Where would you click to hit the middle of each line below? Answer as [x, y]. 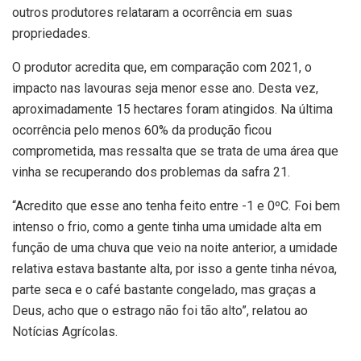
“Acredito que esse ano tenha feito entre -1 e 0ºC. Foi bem [176, 206]
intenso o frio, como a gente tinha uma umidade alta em [167, 227]
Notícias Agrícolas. [65, 332]
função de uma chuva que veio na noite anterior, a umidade [175, 248]
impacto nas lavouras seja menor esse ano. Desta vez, [165, 89]
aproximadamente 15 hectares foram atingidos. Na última [172, 110]
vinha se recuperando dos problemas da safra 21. [151, 172]
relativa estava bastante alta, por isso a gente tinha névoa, [174, 269]
